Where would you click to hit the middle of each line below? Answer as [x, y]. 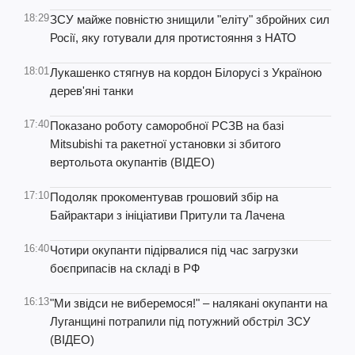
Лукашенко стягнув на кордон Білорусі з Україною [186, 73]
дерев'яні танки [92, 91]
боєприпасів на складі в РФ [125, 268]
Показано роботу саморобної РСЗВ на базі [167, 126]
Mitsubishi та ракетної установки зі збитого [165, 144]
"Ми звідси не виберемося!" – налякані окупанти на [189, 303]
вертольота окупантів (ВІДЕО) [132, 162]
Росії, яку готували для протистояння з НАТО [173, 38]
